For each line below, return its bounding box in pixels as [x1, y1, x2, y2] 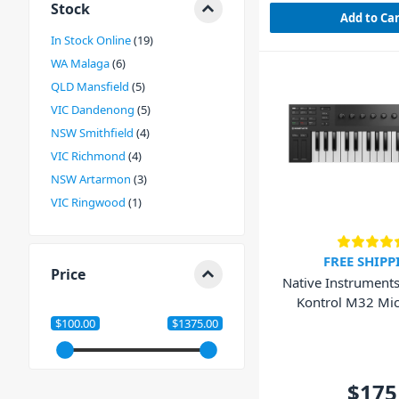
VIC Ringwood [51, 194, 126, 210]
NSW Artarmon [51, 171, 131, 187]
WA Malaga [51, 55, 110, 71]
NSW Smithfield [51, 125, 134, 141]
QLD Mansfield [51, 78, 129, 94]
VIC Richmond [51, 148, 126, 164]
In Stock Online [51, 32, 131, 48]
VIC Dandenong [51, 102, 134, 118]
